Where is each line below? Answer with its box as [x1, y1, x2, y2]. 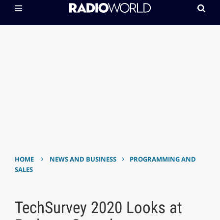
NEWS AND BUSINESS [50, 154, 117, 164]
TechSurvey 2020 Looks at [14, 198, 182, 218]
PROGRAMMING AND [130, 154, 196, 164]
